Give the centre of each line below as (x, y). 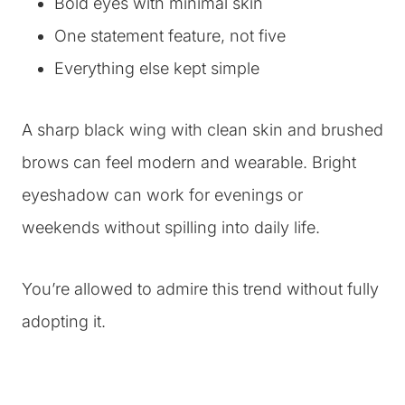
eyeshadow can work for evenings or (162, 194)
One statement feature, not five (170, 35)
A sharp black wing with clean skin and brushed (202, 129)
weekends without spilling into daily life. (171, 227)
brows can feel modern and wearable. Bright (189, 162)
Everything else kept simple (157, 68)
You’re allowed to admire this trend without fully (200, 288)
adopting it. (64, 321)
